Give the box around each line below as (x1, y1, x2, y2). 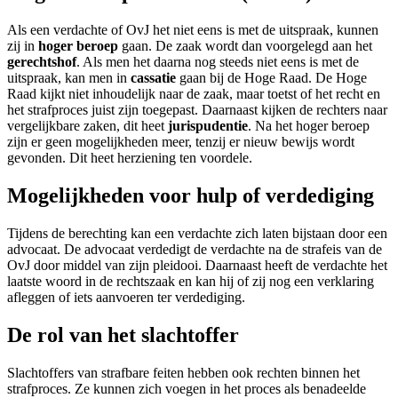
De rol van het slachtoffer (7, 323, 239, 347)
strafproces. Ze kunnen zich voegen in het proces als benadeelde (7, 380, 366, 396)
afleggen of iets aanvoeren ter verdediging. (7, 290, 245, 306)
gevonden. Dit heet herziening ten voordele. (7, 150, 252, 166)
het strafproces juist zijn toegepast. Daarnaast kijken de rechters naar (7, 102, 387, 118)
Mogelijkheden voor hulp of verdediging (7, 184, 374, 208)
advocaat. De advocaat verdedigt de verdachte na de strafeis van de (7, 242, 382, 258)
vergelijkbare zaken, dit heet (7, 118, 168, 134)
